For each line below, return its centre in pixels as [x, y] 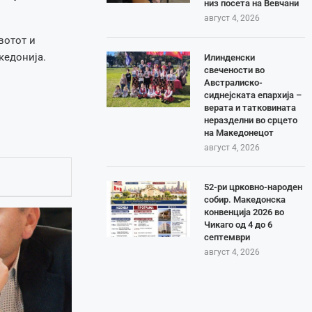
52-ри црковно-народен [253, 187]
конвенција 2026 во [244, 212]
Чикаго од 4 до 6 [239, 224]
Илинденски [230, 57]
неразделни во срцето [251, 120]
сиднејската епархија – [253, 95]
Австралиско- [234, 82]
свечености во [235, 70]
